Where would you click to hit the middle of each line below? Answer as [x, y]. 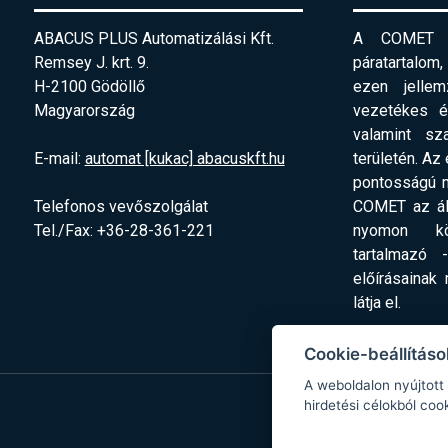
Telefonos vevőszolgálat [120, 207]
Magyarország [84, 111]
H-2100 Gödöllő [89, 87]
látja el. [376, 303]
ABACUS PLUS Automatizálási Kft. [153, 39]
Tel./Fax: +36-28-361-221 [123, 231]
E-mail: [59, 159]
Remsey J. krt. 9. [91, 63]
